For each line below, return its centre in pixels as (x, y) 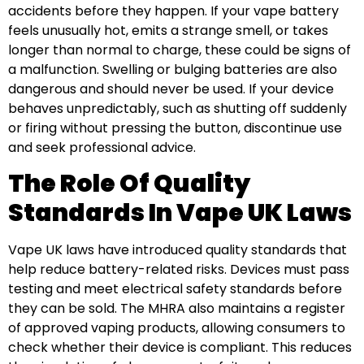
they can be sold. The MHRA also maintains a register (177, 308)
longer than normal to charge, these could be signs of (180, 50)
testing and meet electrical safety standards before (175, 288)
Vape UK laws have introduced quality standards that (178, 249)
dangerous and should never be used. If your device (171, 89)
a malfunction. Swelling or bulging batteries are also (173, 69)
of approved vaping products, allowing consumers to (177, 327)
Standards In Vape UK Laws (180, 212)
